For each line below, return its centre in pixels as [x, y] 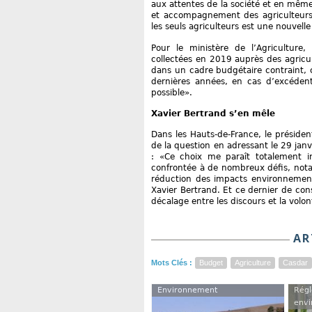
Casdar [295, 263]
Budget [211, 263]
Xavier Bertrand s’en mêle [213, 113]
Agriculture [253, 263]
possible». [172, 92]
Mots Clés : [173, 263]
